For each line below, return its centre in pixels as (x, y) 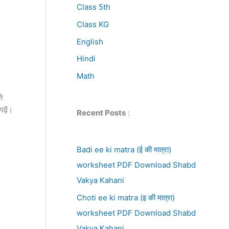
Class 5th (93, 7)
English (90, 41)
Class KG (93, 24)
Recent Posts (101, 113)
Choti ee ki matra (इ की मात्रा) (125, 197)
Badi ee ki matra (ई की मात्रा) (124, 150)
